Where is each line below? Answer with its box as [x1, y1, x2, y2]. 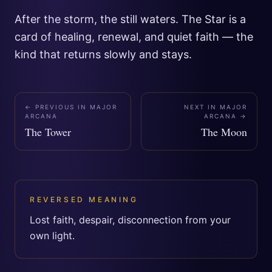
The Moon [201, 124, 247, 139]
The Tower [25, 124, 71, 139]
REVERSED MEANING [30, 195, 138, 204]
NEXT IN [184, 103, 220, 110]
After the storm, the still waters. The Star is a [15, 13, 246, 25]
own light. [30, 229, 75, 242]
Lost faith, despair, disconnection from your [30, 214, 231, 226]
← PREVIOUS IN [25, 103, 90, 110]
